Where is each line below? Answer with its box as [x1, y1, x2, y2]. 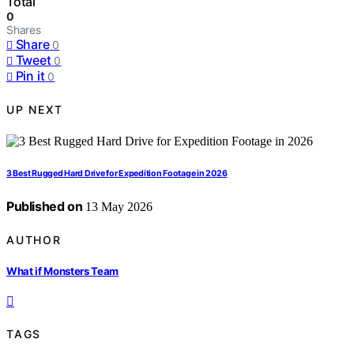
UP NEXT [6, 102, 63, 116]
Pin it [15, 68, 45, 85]
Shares [6, 23, 41, 37]
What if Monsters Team [6, 264, 119, 277]
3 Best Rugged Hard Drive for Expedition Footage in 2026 [6, 168, 228, 179]
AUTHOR [6, 232, 62, 247]
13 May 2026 [82, 200, 153, 214]
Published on [6, 198, 83, 215]
